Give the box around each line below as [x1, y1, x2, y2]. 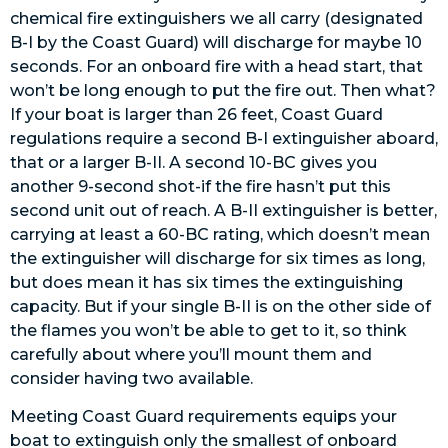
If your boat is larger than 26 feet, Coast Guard [10, 104, 383, 124]
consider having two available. [10, 368, 253, 388]
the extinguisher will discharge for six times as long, [10, 248, 425, 268]
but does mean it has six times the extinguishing [10, 272, 403, 292]
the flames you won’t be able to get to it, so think [10, 320, 407, 340]
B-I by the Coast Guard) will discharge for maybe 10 [10, 32, 422, 52]
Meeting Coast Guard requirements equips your [10, 407, 397, 427]
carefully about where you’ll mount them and [10, 344, 372, 364]
